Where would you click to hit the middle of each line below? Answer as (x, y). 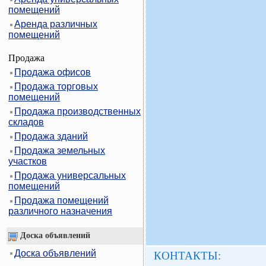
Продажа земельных (60, 150)
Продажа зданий (51, 136)
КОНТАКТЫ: (187, 256)
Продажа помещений (61, 200)
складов (26, 122)
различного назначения (60, 211)
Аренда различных (56, 24)
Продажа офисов (53, 72)
